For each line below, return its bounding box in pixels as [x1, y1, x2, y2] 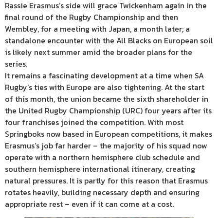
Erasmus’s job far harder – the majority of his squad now [5, 139, 207, 151]
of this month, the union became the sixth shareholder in [5, 92, 208, 105]
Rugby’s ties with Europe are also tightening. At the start [5, 81, 204, 93]
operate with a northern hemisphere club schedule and [5, 151, 200, 163]
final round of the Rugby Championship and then [5, 11, 178, 23]
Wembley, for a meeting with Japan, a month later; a [5, 22, 190, 35]
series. [5, 57, 27, 70]
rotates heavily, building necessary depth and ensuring [5, 186, 200, 198]
